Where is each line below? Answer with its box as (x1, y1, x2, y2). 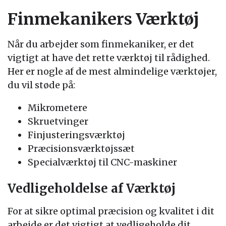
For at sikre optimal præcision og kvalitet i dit (8, 205, 214, 217)
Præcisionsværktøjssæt (28, 143, 135, 154)
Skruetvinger (28, 116, 88, 127)
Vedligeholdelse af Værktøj (8, 181, 176, 196)
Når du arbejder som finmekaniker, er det (8, 38, 194, 50)
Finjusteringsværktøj (28, 129, 125, 141)
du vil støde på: (8, 79, 75, 91)
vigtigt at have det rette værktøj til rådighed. (8, 52, 210, 64)
